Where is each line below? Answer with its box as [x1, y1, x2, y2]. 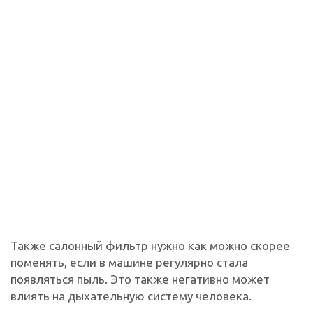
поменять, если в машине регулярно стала [10, 255, 248, 269]
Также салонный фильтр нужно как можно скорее [10, 238, 290, 252]
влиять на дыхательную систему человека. [10, 289, 252, 303]
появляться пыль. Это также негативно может [10, 272, 270, 286]
